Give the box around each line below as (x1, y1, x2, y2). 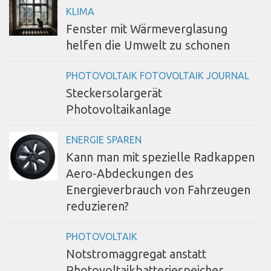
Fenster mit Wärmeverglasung (66, 22, 227, 36)
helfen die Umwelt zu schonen (66, 39, 230, 53)
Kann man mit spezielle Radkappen (66, 151, 255, 165)
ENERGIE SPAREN (66, 134, 142, 146)
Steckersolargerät (66, 87, 162, 100)
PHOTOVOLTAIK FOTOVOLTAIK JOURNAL (66, 70, 249, 82)
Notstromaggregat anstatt (66, 247, 206, 261)
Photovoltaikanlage (66, 103, 171, 117)
